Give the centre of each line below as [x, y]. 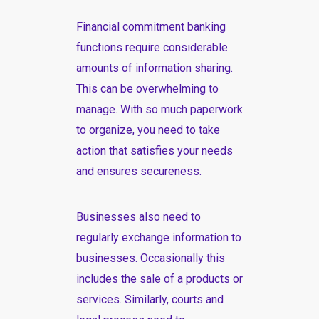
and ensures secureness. [138, 171]
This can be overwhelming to [147, 89]
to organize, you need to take [148, 130]
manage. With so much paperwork [159, 109]
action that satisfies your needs [154, 151]
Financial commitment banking [151, 27]
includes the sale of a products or [159, 279]
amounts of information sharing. [154, 68]
